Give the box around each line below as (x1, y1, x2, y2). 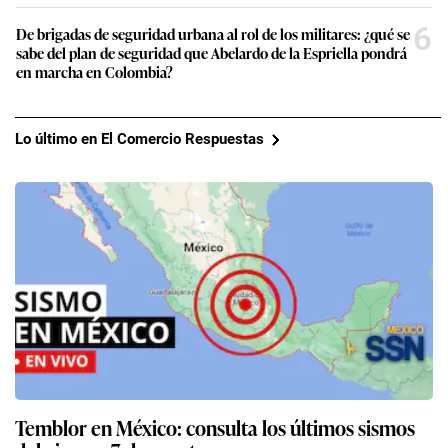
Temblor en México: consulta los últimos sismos (15, 411, 415, 442)
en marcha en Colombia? (16, 60, 173, 82)
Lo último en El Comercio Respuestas (15, 130, 264, 149)
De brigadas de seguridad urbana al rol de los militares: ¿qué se (16, 22, 410, 44)
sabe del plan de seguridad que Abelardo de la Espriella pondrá (16, 41, 407, 63)
